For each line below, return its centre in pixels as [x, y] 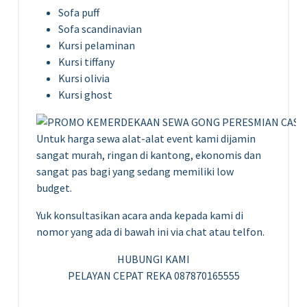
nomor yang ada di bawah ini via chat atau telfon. [150, 231]
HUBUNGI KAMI [153, 259]
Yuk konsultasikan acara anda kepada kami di [140, 215]
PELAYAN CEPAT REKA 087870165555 [153, 275]
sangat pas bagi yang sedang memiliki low [135, 171]
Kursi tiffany [86, 61]
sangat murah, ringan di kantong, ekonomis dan [149, 155]
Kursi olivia [84, 78]
